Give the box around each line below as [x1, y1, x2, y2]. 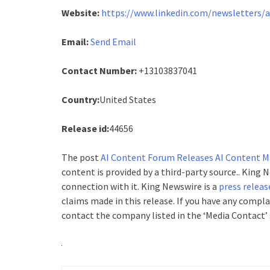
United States [99, 93, 156, 105]
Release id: [61, 122, 109, 134]
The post [61, 151, 101, 163]
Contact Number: [61, 64, 137, 77]
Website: [61, 7, 99, 19]
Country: [61, 93, 99, 105]
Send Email [90, 36, 136, 48]
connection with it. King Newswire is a [61, 180, 219, 192]
